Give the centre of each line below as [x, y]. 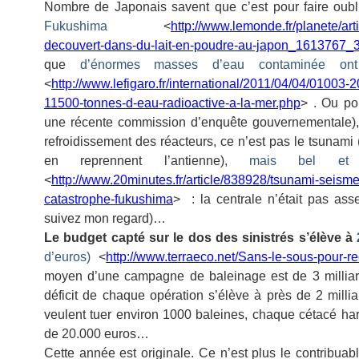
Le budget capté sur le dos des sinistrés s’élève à [201, 238]
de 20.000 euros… [97, 334]
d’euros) [67, 257]
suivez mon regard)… [105, 218]
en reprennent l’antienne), [147, 161]
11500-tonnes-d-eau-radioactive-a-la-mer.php [172, 103]
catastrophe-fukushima [109, 199]
